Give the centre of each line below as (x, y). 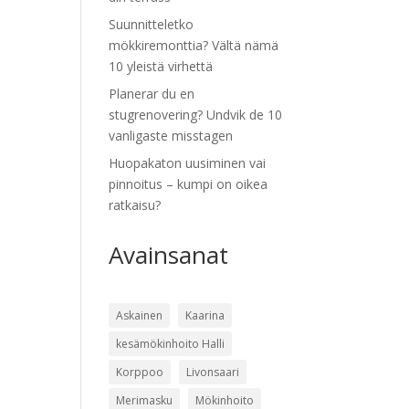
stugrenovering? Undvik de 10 (196, 115)
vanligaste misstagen (171, 136)
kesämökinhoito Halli (171, 344)
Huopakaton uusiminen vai (188, 163)
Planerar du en (152, 94)
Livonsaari (213, 372)
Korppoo (140, 372)
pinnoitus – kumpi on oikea (189, 184)
